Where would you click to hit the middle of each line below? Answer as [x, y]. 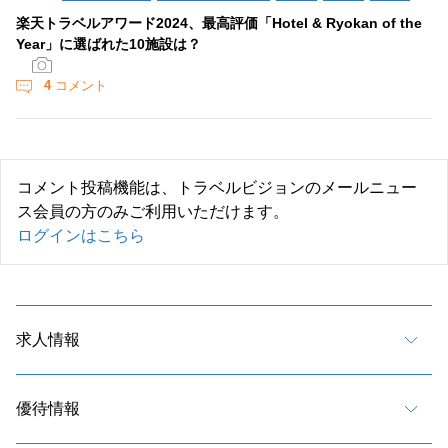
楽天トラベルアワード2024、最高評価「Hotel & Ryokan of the [219, 23]
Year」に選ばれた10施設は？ [108, 44]
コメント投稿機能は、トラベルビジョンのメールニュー [217, 188]
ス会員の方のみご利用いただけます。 [153, 212]
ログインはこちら [81, 236]
